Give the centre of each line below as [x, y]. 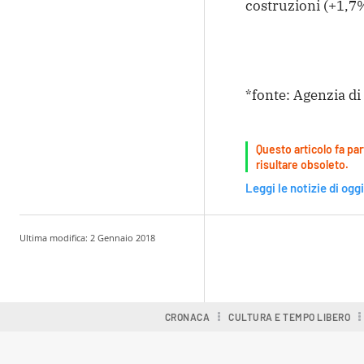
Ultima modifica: [54, 237]
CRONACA [187, 316]
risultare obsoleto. [302, 165]
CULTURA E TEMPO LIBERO [290, 316]
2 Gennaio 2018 [123, 237]
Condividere [300, 256]
